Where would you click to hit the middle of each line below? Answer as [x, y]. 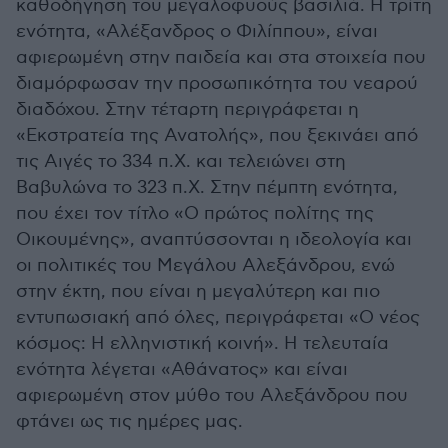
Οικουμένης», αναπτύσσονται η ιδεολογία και [214, 239]
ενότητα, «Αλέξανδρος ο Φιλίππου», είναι [197, 31]
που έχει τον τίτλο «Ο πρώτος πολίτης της [195, 213]
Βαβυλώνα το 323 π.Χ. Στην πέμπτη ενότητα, [207, 187]
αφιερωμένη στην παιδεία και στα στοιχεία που [221, 57]
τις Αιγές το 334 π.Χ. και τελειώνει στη [181, 161]
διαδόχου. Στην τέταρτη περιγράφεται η [187, 109]
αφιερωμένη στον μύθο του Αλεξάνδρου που [212, 395]
